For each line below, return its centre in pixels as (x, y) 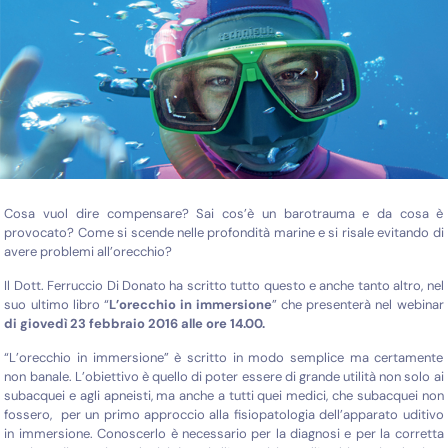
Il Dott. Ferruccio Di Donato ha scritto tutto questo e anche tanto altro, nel (224, 285)
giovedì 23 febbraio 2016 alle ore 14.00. (143, 323)
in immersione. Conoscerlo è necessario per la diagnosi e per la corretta (224, 433)
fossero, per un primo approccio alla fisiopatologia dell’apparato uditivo (224, 414)
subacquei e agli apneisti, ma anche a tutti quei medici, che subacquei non (224, 395)
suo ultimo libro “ (56, 304)
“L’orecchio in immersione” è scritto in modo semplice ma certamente (224, 357)
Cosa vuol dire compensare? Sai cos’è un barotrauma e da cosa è (224, 213)
